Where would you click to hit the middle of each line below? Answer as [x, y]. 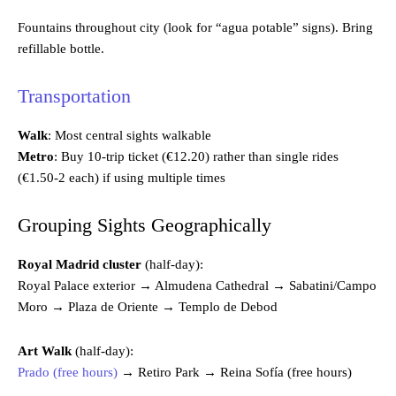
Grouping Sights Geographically [145, 225]
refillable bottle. [61, 48]
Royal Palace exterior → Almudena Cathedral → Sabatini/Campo [197, 285]
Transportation [74, 95]
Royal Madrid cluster [80, 264]
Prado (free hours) [68, 372]
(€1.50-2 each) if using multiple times [122, 177]
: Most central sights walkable [129, 135]
